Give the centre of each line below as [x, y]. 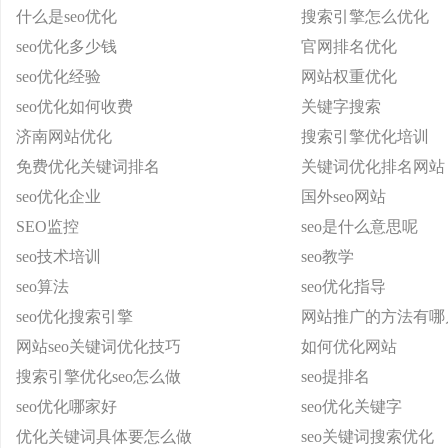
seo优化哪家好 [66, 406]
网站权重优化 [349, 76]
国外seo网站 [343, 196]
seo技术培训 [58, 256]
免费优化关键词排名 [88, 166]
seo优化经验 [58, 76]
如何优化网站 [349, 346]
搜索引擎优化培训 [365, 136]
